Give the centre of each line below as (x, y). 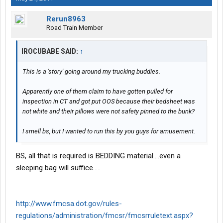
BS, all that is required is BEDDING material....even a (98, 156)
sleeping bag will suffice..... (58, 168)
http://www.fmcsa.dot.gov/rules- (69, 204)
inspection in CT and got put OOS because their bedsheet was (109, 102)
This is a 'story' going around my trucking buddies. (91, 72)
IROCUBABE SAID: (51, 52)
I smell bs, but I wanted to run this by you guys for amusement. (109, 131)
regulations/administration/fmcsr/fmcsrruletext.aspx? (105, 216)
